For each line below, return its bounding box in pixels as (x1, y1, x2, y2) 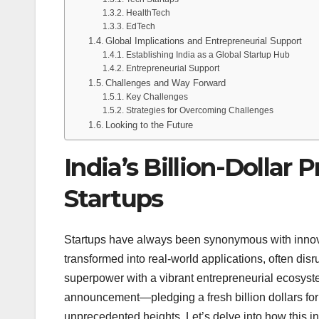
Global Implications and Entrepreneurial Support (105, 35, 303, 46)
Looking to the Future (105, 119, 194, 130)
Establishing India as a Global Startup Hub (125, 49, 290, 59)
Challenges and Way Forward (105, 77, 226, 88)
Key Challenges (125, 91, 188, 101)
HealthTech (125, 7, 170, 17)
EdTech (125, 21, 155, 31)
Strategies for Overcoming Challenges (125, 105, 273, 115)
